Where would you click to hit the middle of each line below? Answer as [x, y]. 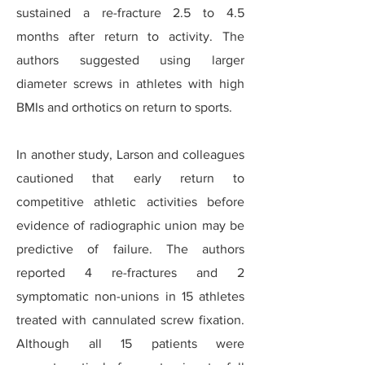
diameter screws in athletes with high [130, 84]
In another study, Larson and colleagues [130, 154]
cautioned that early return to [130, 178]
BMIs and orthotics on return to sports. [124, 107]
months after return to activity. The [130, 36]
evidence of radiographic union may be [130, 225]
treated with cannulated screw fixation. [130, 320]
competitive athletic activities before [130, 202]
